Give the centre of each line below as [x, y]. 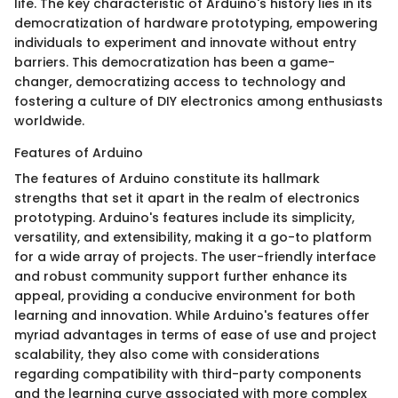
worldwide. [49, 121]
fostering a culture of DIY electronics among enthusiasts [199, 102]
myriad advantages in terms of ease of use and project [195, 335]
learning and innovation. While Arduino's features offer [192, 316]
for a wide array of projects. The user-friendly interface [195, 257]
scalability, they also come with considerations [167, 355]
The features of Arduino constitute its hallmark [167, 179]
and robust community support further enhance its [181, 277]
